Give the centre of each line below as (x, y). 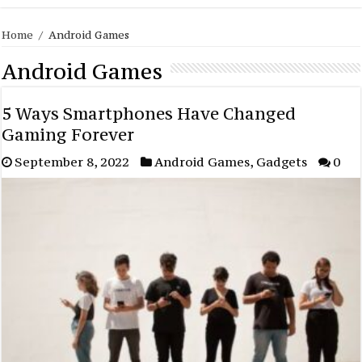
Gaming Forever (68, 134)
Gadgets (282, 161)
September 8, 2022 (72, 161)
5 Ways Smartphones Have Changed (149, 113)
